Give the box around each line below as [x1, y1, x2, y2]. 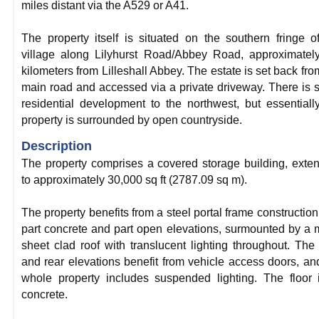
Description [21, 139, 92, 153]
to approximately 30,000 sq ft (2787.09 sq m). [21, 174, 247, 186]
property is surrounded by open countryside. [21, 114, 242, 126]
